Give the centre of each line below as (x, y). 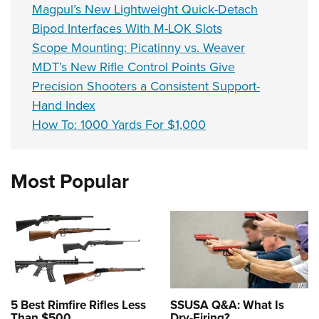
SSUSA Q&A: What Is (227, 305)
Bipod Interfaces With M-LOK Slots (127, 28)
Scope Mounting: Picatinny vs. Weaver (138, 47)
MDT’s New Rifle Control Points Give (134, 67)
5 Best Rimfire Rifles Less (78, 305)
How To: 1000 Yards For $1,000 (119, 124)
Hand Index (64, 105)
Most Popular (70, 181)
